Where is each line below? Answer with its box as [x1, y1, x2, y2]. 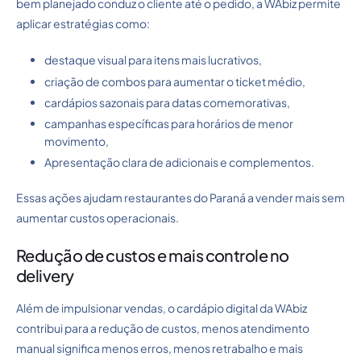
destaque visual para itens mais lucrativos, [44, 52, 262, 68]
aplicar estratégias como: [16, 16, 150, 31]
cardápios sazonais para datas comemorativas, [44, 94, 290, 110]
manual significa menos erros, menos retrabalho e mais [16, 341, 303, 356]
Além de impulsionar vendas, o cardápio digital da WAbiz [16, 301, 307, 316]
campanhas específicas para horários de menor [44, 116, 293, 131]
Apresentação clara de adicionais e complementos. [44, 155, 314, 170]
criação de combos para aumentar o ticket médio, [44, 73, 305, 89]
